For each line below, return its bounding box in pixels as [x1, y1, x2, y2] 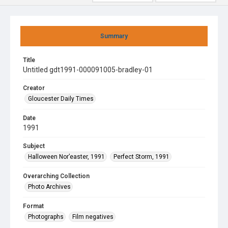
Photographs [28, 213, 64, 220]
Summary [100, 33, 128, 40]
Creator [23, 84, 45, 92]
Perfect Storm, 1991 [113, 153, 169, 160]
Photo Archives [28, 183, 71, 190]
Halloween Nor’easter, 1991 [28, 153, 105, 160]
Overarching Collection [23, 173, 90, 180]
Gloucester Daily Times [28, 95, 94, 102]
